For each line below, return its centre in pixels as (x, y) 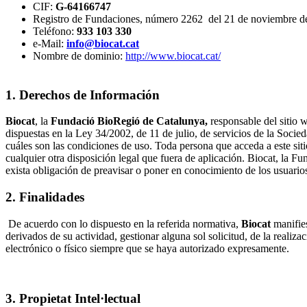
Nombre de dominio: (79, 56)
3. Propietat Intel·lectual (73, 298)
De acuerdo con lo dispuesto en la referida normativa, (125, 223)
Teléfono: (55, 31)
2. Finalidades (45, 197)
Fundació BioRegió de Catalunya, (129, 121)
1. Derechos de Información (83, 95)
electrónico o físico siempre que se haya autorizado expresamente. (147, 248)
